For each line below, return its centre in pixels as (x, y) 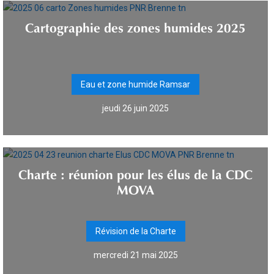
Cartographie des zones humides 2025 (135, 26)
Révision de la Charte (135, 231)
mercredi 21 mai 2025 (135, 255)
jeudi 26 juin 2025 (135, 108)
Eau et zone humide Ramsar (135, 84)
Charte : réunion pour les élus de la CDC (135, 172)
